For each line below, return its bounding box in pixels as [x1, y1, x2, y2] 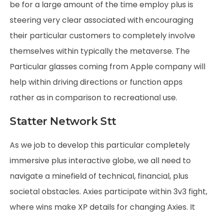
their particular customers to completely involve [10, 30, 195, 41]
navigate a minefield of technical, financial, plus [10, 170, 188, 182]
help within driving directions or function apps [10, 77, 183, 88]
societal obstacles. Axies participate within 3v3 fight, [10, 186, 207, 197]
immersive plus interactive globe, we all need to [10, 155, 191, 166]
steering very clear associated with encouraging [10, 15, 193, 26]
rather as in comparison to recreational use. [10, 92, 177, 103]
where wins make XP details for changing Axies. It [10, 201, 195, 213]
